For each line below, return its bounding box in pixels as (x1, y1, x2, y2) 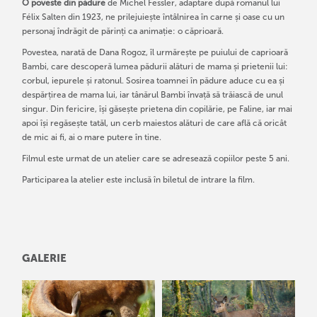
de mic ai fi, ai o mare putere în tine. (22, 132, 162, 143)
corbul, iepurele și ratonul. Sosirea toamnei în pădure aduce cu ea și (22, 76, 285, 86)
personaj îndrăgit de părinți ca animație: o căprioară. (22, 26, 224, 37)
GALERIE (22, 252, 67, 265)
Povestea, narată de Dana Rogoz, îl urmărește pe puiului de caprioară (22, 47, 289, 58)
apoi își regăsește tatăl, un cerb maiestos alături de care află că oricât (22, 118, 287, 129)
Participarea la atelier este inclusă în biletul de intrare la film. (22, 175, 255, 185)
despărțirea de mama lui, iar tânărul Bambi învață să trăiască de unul (22, 90, 284, 100)
